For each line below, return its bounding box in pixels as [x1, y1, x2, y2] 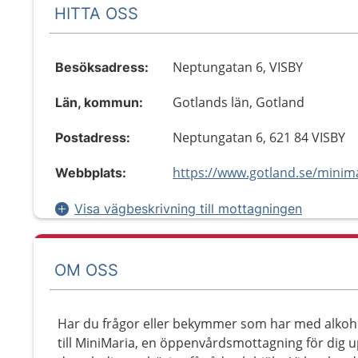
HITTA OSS [54, 3, 138, 23]
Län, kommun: [55, 94, 143, 110]
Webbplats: [55, 165, 126, 181]
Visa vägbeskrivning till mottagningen [74, 201, 302, 217]
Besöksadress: [55, 59, 149, 75]
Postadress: [55, 129, 130, 145]
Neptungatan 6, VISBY [173, 58, 304, 76]
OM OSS [54, 260, 118, 280]
